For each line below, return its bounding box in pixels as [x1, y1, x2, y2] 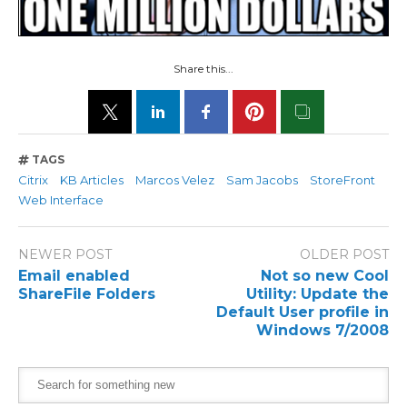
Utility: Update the [246, 284, 389, 303]
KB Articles [60, 172, 124, 187]
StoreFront [310, 172, 376, 187]
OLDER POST [300, 246, 389, 263]
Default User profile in [216, 303, 389, 321]
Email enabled [18, 266, 130, 284]
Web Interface [18, 193, 104, 208]
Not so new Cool [261, 266, 389, 284]
